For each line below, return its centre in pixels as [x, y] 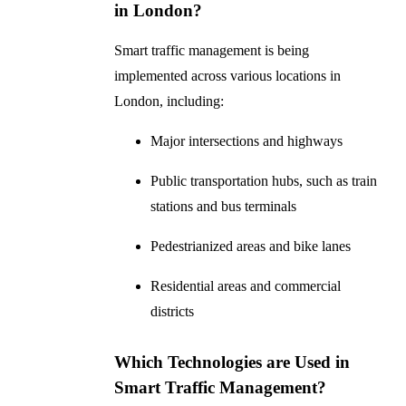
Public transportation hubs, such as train [264, 181]
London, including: [169, 101]
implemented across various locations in [228, 76]
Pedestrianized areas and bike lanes [251, 246]
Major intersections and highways [247, 141]
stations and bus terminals [224, 207]
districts [173, 312]
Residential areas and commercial [246, 286]
